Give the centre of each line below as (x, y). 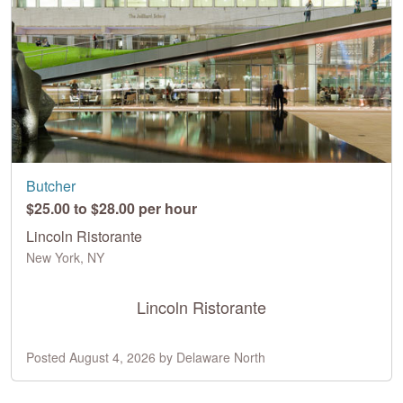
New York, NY (65, 257)
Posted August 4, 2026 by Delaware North (146, 357)
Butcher (51, 185)
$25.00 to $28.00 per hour (112, 208)
